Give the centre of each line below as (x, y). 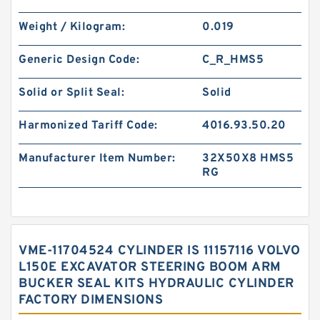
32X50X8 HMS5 (248, 159)
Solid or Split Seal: (71, 93)
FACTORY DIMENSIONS (91, 300)
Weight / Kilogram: (72, 27)
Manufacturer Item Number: (97, 159)
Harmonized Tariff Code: (88, 126)
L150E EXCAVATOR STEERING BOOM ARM (150, 267)
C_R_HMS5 (233, 60)
